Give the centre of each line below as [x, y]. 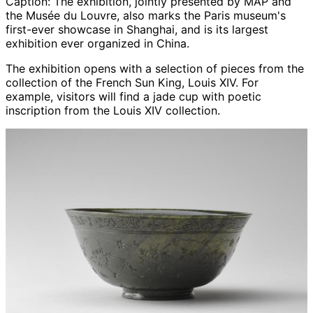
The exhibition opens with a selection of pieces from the [155, 68]
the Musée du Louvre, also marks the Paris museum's [146, 15]
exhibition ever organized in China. [97, 43]
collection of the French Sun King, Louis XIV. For [132, 82]
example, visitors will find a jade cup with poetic [133, 96]
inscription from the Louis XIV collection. [113, 110]
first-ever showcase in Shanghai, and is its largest [137, 29]
